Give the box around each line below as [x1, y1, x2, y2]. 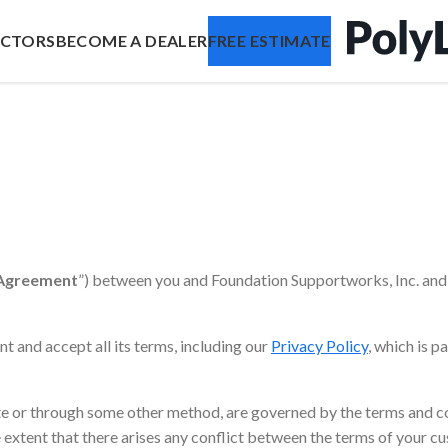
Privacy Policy [271, 336, 368, 355]
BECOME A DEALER [55, 31, 208, 50]
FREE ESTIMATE [207, 31, 331, 50]
